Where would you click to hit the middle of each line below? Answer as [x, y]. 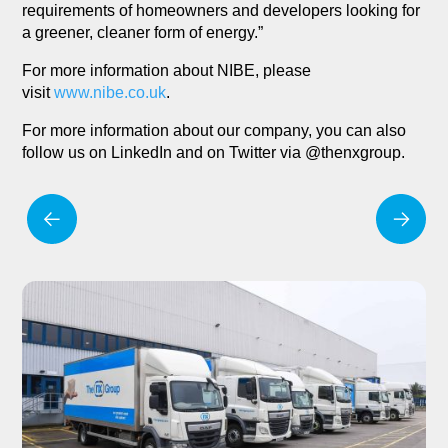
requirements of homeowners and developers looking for [221, 11]
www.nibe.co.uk [110, 93]
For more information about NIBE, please [167, 71]
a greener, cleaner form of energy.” [143, 33]
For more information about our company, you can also [214, 131]
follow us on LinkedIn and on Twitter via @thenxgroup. [214, 153]
